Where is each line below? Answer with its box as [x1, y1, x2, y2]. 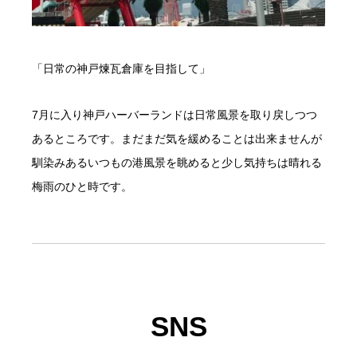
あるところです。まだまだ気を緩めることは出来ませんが [32, 132, 322, 146]
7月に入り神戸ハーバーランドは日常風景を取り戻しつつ [32, 108, 317, 122]
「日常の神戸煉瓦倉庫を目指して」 [32, 62, 210, 76]
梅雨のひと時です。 [32, 180, 132, 194]
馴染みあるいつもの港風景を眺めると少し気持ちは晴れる [32, 156, 322, 170]
